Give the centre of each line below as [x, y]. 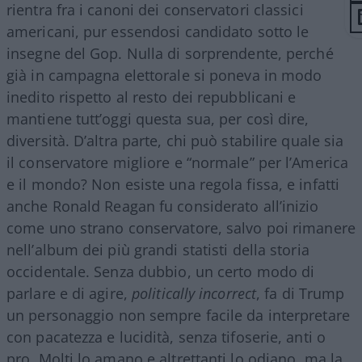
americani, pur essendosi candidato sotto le [158, 31]
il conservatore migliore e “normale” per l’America [178, 162]
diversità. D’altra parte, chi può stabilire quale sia [175, 140]
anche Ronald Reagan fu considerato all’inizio [163, 206]
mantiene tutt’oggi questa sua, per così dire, [158, 118]
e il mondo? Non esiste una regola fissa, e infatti [173, 184]
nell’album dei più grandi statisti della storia [158, 249]
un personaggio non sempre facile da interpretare [178, 315]
